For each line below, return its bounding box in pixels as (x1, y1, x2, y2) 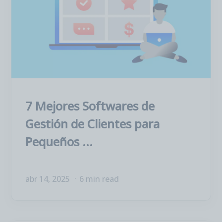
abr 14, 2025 (25, 173, 72, 184)
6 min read (79, 173, 119, 184)
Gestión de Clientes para (25, 115, 160, 132)
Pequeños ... (25, 133, 93, 150)
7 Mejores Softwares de (25, 98, 155, 114)
